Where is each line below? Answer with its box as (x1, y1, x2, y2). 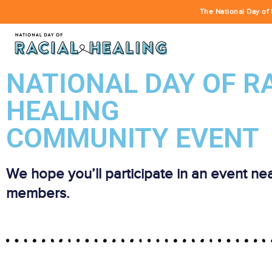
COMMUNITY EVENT (6, 122, 259, 154)
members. (6, 185, 70, 201)
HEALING (6, 95, 120, 127)
